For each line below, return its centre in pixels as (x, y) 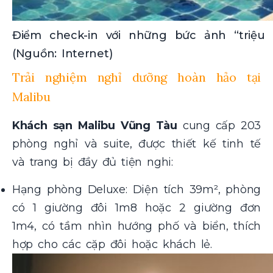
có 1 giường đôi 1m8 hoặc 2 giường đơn (136, 207)
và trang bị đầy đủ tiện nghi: (93, 162)
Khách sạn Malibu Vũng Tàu (95, 126)
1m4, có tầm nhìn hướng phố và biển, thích (136, 226)
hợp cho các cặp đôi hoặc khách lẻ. (112, 244)
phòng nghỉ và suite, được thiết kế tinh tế (136, 144)
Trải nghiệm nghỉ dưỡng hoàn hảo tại (136, 77)
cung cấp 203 (219, 126)
